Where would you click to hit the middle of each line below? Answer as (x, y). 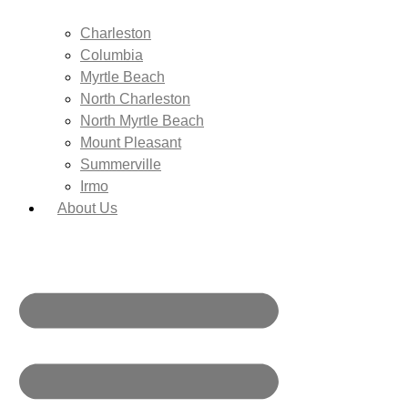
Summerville (121, 164)
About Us (87, 208)
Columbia (112, 55)
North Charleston (135, 98)
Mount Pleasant (131, 142)
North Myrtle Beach (142, 120)
